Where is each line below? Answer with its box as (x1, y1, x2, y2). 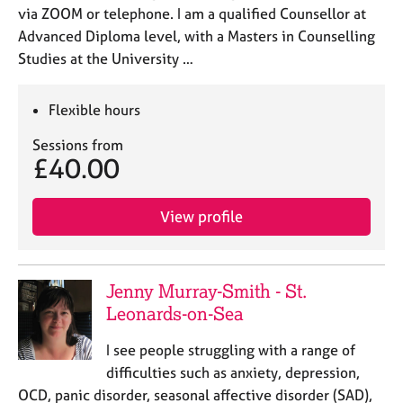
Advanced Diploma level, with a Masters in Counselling (18, 27, 375, 45)
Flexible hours (49, 101, 141, 119)
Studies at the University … (18, 49, 193, 67)
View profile (160, 207, 243, 226)
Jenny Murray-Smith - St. (105, 280, 307, 302)
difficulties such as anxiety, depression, (105, 363, 360, 381)
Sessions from (32, 136, 123, 154)
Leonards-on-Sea (105, 302, 244, 325)
